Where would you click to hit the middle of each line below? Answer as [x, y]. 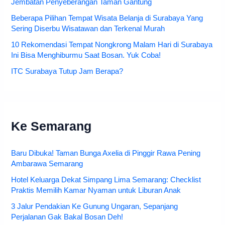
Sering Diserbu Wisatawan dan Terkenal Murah [88, 28]
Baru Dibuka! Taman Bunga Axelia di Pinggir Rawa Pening [106, 153]
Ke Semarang [51, 126]
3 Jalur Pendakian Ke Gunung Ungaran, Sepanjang [95, 206]
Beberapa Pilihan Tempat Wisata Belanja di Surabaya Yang [107, 18]
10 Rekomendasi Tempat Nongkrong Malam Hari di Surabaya [112, 44]
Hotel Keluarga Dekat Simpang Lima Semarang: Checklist [106, 180]
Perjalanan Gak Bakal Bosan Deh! [67, 217]
